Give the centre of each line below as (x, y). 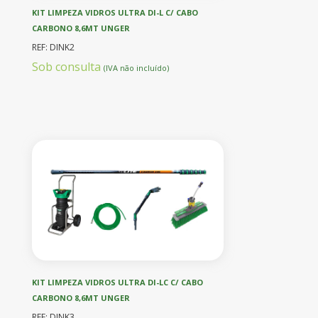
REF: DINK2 (53, 47)
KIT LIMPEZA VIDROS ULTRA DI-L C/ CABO (115, 12)
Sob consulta (68, 66)
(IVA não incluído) (136, 67)
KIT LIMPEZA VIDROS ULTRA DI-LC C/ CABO (117, 282)
